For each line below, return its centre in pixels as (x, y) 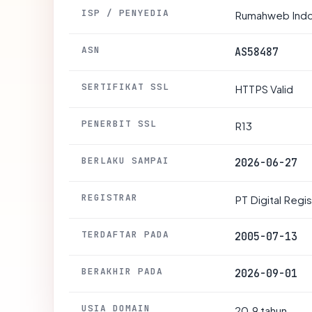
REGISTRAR (110, 197)
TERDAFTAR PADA (126, 234)
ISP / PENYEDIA (126, 13)
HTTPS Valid (264, 88)
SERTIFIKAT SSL (126, 86)
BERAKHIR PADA (123, 271)
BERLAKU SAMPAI (126, 160)
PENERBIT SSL (119, 123)
